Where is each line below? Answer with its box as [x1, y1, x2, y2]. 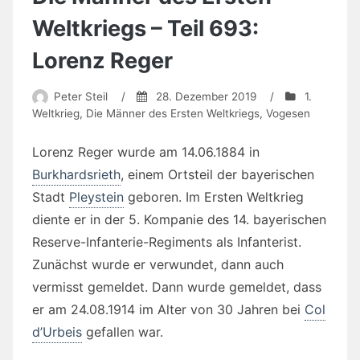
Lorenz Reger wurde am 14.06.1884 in [32, 143, 260, 160]
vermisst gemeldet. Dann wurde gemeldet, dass [32, 278, 321, 295]
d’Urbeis [32, 323, 82, 340]
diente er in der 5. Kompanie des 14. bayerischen [32, 211, 326, 227]
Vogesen [266, 106, 310, 120]
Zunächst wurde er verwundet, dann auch [32, 256, 284, 272]
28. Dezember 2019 [155, 89, 256, 103]
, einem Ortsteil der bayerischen [121, 166, 314, 182]
